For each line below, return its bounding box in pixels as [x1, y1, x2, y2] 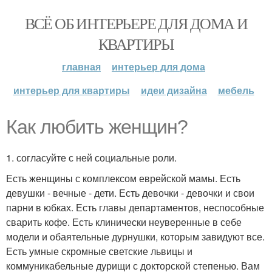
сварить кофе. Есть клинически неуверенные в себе [6, 215, 242, 229]
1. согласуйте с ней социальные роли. [6, 151, 177, 165]
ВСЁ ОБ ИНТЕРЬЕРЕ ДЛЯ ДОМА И [24, 13, 248, 33]
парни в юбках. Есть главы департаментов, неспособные [6, 200, 264, 214]
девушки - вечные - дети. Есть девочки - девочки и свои [6, 186, 254, 200]
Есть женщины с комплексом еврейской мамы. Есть [6, 171, 240, 185]
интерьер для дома [112, 59, 205, 73]
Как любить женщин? [6, 116, 188, 138]
